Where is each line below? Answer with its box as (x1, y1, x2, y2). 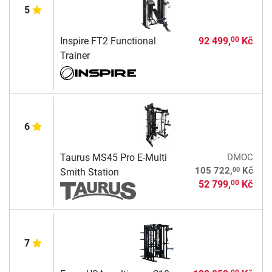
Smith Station (59, 166, 119, 178)
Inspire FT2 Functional (59, 35, 156, 47)
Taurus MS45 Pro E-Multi (59, 151, 167, 163)
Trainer (59, 49, 90, 61)
